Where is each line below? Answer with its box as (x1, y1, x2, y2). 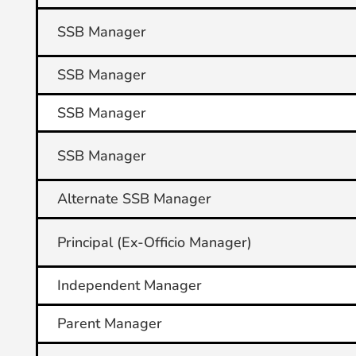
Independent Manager (56, 276, 202, 295)
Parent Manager (56, 314, 162, 333)
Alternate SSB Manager (56, 189, 211, 208)
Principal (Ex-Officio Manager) (56, 233, 252, 252)
